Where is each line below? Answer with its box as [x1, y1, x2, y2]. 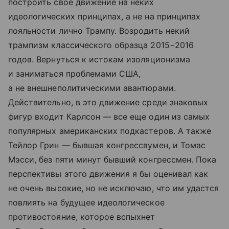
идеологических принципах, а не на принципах [8, 11, 201, 22]
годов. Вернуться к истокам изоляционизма [8, 54, 190, 65]
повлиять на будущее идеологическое [8, 197, 165, 208]
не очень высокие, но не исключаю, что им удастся [8, 183, 219, 194]
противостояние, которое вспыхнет [8, 212, 155, 222]
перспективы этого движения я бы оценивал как [8, 169, 209, 179]
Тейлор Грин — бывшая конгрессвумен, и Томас [8, 140, 206, 151]
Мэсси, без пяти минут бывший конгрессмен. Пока [8, 154, 217, 165]
